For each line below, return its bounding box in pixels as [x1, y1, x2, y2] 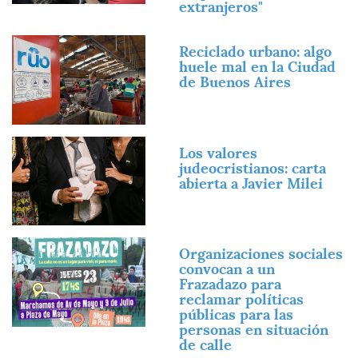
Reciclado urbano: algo [179, 42, 332, 62]
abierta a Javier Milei [179, 173, 323, 193]
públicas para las [179, 305, 293, 324]
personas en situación [179, 320, 328, 340]
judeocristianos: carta [179, 158, 326, 177]
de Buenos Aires [179, 73, 291, 92]
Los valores [179, 143, 257, 162]
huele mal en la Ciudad [179, 58, 336, 77]
